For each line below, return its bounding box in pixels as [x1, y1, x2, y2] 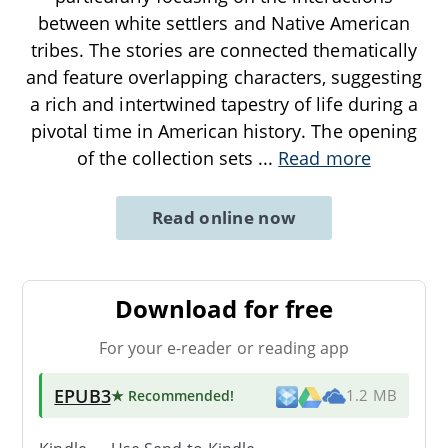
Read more [278, 145, 371, 170]
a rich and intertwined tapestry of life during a [30, 91, 418, 116]
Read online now [151, 205, 297, 229]
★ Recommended [110, 385, 231, 405]
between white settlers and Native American [37, 10, 411, 35]
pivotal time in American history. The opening [31, 118, 417, 143]
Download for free [115, 291, 333, 325]
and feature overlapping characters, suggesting [25, 64, 423, 89]
